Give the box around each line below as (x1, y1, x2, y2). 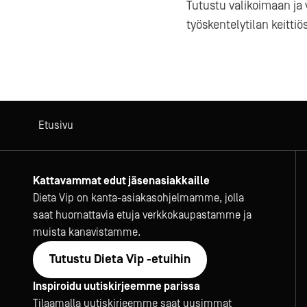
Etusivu (38, 119, 73, 132)
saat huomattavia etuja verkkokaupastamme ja (33, 209, 251, 221)
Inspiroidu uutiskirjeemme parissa (33, 280, 200, 293)
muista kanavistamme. (33, 226, 140, 238)
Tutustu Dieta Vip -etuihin (49, 252, 191, 267)
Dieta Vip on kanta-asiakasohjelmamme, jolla (33, 192, 244, 204)
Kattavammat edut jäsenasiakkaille (33, 175, 210, 187)
